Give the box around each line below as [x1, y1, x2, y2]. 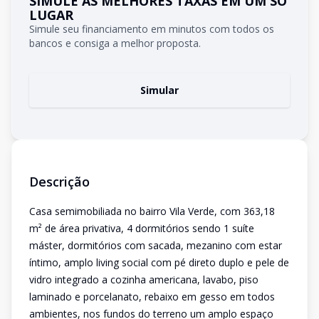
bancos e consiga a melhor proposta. [29, 36, 201, 50]
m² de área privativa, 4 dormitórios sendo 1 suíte [29, 221, 254, 235]
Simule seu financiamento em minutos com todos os [29, 22, 274, 36]
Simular [140, 83, 179, 97]
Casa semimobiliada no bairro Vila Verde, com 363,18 [29, 204, 275, 218]
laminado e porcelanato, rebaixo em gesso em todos [29, 290, 275, 303]
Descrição [29, 173, 90, 190]
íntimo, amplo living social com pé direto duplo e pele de [29, 256, 289, 269]
